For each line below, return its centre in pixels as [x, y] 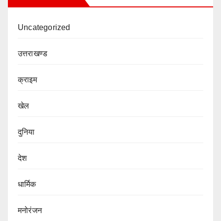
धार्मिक [27, 184]
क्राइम [27, 80]
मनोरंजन [30, 211]
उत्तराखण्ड [33, 54]
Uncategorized [44, 28]
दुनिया [26, 132]
